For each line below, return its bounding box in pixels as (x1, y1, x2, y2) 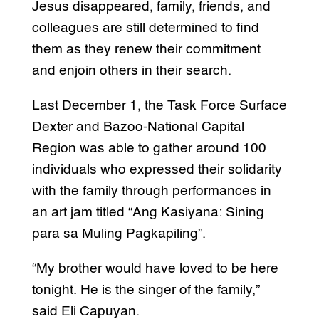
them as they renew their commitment (31, 43, 261, 57)
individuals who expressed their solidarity (31, 163, 282, 177)
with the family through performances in (31, 184, 271, 199)
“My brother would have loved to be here (31, 262, 278, 276)
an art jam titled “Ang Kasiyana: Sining (31, 206, 264, 220)
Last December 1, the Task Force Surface (31, 99, 287, 113)
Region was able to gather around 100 (31, 142, 266, 156)
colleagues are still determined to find (31, 21, 259, 36)
